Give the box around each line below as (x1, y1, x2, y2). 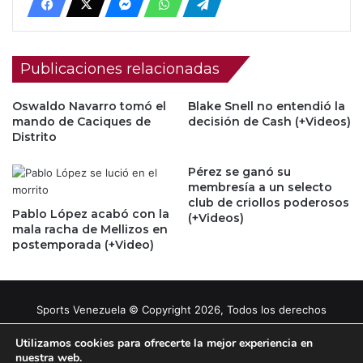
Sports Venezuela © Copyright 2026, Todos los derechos (36, 302, 327, 316)
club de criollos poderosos (188, 194, 349, 210)
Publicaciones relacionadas (20, 59, 220, 78)
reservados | (46, 328, 119, 342)
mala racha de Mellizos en (12, 221, 168, 237)
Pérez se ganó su (188, 164, 291, 179)
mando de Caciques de (12, 113, 151, 129)
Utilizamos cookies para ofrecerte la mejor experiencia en (15, 335, 313, 351)
